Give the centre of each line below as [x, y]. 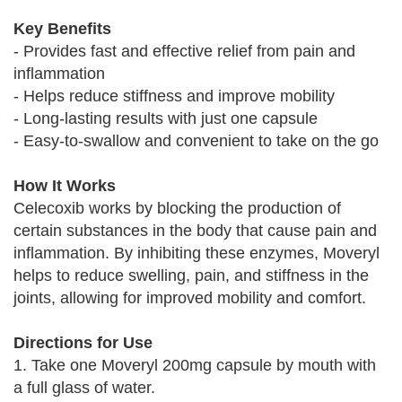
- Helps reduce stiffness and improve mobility [174, 96]
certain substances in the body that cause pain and [195, 231]
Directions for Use [83, 343]
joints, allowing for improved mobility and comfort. [190, 298]
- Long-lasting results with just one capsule [166, 118]
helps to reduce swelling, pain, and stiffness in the [191, 275]
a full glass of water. [84, 388]
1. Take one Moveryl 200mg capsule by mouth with [195, 365]
